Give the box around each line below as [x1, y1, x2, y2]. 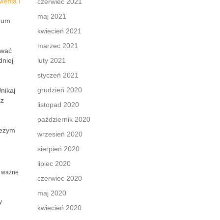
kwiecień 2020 [37, 204, 82, 212]
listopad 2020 [37, 101, 79, 109]
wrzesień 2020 [37, 130, 82, 138]
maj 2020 [37, 189, 66, 197]
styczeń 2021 [37, 71, 79, 79]
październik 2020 [37, 115, 90, 123]
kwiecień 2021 [37, 27, 82, 35]
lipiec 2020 [37, 160, 71, 167]
